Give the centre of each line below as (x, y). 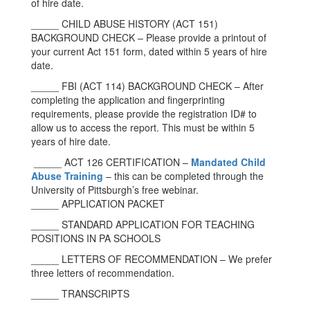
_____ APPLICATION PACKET (98, 203)
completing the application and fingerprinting (128, 100)
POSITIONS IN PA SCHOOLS (96, 238)
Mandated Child (228, 162)
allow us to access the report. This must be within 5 (143, 127)
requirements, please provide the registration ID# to (144, 113)
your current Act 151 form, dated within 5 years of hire (149, 51)
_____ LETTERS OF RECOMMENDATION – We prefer (152, 259)
